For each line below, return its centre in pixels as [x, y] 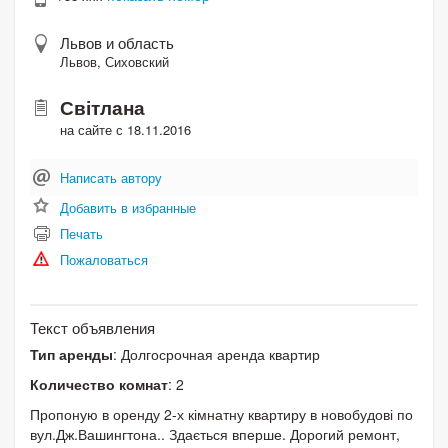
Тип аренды [71, 353]
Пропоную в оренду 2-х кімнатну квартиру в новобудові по [221, 413]
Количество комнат [99, 383]
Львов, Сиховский [114, 61]
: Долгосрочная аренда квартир [216, 353]
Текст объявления [92, 327]
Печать [81, 233]
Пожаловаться [104, 259]
